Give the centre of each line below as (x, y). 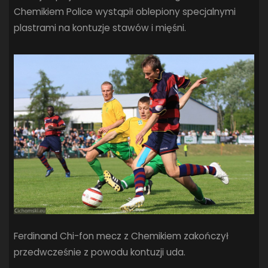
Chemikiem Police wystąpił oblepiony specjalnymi (125, 11)
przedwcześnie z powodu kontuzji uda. (100, 252)
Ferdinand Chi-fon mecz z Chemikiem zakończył (121, 236)
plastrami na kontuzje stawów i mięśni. (100, 28)
